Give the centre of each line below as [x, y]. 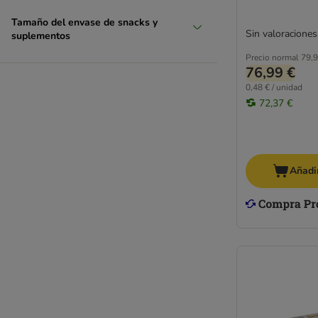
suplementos [41, 36]
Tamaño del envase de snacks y [84, 22]
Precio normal [272, 57]
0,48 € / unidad [274, 87]
